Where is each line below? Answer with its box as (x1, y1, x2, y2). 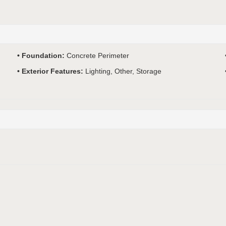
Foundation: (21, 51, 67, 60)
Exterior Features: (21, 67, 85, 75)
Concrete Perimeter (66, 51, 129, 60)
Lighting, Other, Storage (85, 67, 161, 75)
